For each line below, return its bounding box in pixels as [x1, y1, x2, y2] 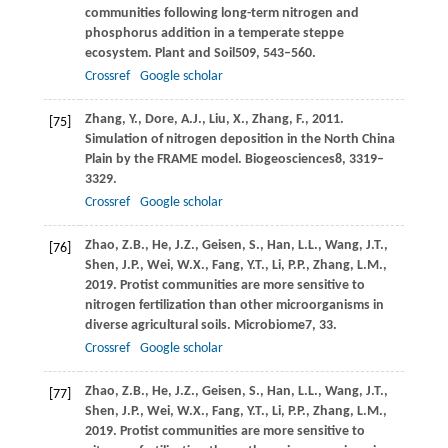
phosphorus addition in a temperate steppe [84, 25, 344, 41]
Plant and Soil [154, 45, 235, 61]
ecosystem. [84, 45, 155, 61]
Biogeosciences [244, 151, 335, 167]
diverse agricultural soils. [84, 317, 234, 333]
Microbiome [233, 317, 305, 333]
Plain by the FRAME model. [84, 151, 245, 167]
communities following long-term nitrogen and [84, 5, 359, 21]
